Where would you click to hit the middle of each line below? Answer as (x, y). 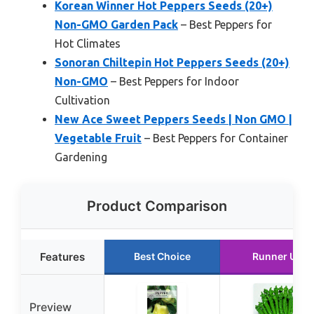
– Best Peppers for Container (215, 138)
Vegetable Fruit (98, 138)
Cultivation (82, 100)
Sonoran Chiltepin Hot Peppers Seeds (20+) (172, 62)
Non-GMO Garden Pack (116, 24)
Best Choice (162, 256)
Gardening (81, 157)
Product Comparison (157, 206)
